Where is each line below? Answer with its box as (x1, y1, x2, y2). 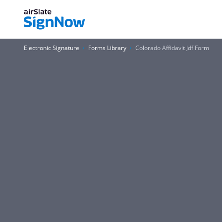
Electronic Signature (24, 44, 79, 52)
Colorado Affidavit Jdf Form (135, 44, 209, 52)
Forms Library (88, 44, 126, 52)
